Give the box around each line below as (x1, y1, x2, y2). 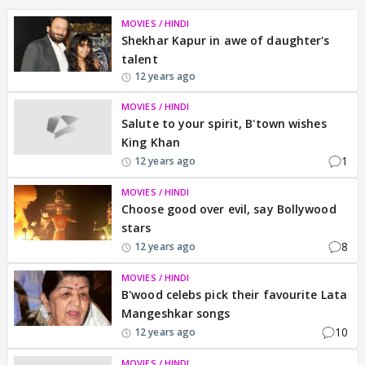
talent (121, 51, 158, 67)
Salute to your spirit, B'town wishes (121, 116, 327, 131)
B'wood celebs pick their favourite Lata (121, 287, 347, 302)
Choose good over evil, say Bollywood (121, 201, 336, 217)
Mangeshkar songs (121, 306, 231, 321)
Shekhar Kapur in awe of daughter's (121, 33, 330, 48)
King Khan (121, 134, 180, 150)
